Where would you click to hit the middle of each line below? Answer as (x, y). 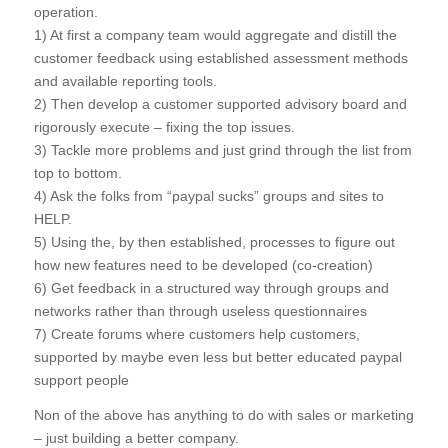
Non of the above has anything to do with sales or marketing (223, 414)
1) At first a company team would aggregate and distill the (215, 34)
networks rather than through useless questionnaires (200, 310)
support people (81, 379)
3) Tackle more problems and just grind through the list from (222, 149)
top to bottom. (77, 172)
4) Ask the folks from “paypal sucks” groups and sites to (208, 195)
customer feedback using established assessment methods (220, 57)
